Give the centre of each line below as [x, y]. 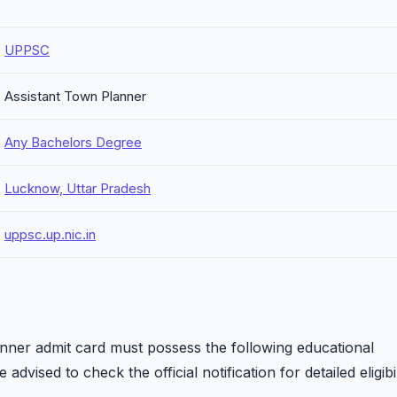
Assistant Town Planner [75, 96]
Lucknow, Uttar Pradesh [78, 188]
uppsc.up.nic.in [50, 234]
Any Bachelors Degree [73, 142]
